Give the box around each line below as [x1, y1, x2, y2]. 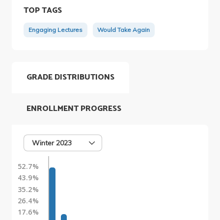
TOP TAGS [23, 3, 62, 17]
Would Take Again [97, 26, 150, 34]
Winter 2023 [32, 138, 72, 147]
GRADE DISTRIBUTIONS [27, 70, 114, 84]
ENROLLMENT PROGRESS [27, 102, 121, 115]
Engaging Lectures [28, 26, 82, 34]
